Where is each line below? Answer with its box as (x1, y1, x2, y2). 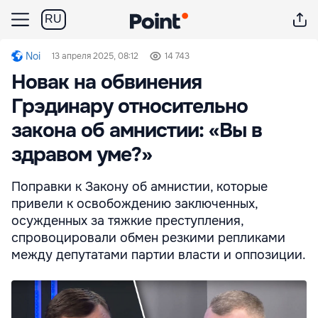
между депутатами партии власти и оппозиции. (11, 247, 306, 263)
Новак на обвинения (11, 70, 202, 95)
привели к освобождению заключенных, (11, 196, 258, 212)
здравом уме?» (11, 142, 152, 168)
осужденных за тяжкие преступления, (11, 213, 243, 229)
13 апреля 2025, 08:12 (52, 50, 138, 62)
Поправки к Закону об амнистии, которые (11, 179, 268, 194)
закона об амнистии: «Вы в (11, 118, 262, 143)
